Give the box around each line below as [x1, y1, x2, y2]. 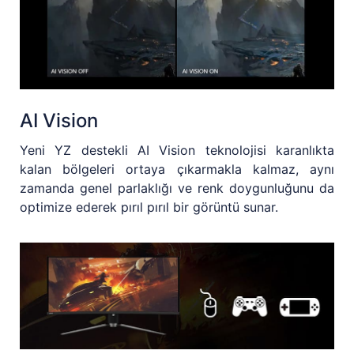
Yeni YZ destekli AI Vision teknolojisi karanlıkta [20, 141, 334, 158]
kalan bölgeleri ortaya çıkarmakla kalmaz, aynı [20, 160, 334, 177]
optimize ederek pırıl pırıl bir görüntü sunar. [20, 198, 278, 215]
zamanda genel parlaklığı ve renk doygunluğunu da [20, 179, 334, 196]
